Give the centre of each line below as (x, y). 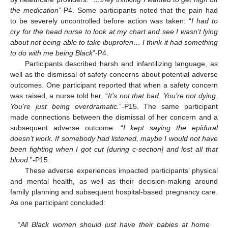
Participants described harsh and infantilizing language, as (121, 63)
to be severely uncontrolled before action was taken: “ (101, 21)
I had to (205, 21)
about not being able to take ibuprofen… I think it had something (114, 42)
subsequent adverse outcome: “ (67, 127)
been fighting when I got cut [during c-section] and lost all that (114, 149)
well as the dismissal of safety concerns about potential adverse (114, 74)
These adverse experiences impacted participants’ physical (121, 170)
